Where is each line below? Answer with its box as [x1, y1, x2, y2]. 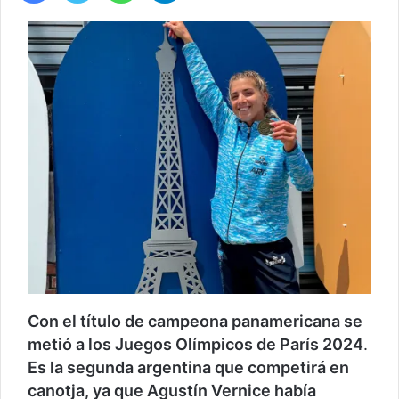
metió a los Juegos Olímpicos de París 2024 [28, 334, 363, 354]
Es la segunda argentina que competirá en [28, 357, 349, 377]
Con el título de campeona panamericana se [28, 311, 362, 330]
